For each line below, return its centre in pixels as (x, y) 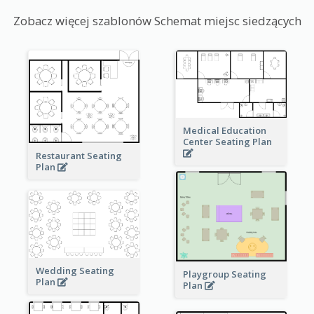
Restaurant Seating (78, 155)
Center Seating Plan (228, 142)
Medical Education (224, 131)
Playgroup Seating (224, 274)
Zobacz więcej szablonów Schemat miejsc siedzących (157, 21)
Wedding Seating (75, 271)
